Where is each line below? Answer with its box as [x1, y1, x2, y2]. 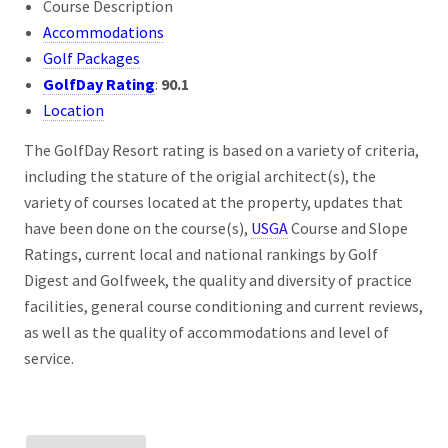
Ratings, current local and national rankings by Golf [24, 243, 378, 264]
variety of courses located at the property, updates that [24, 191, 403, 212]
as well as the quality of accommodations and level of [24, 321, 389, 342]
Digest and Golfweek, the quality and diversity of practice [24, 269, 412, 290]
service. [24, 347, 74, 368]
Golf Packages [43, 47, 141, 68]
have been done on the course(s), [24, 217, 251, 238]
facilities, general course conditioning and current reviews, [24, 295, 423, 316]
